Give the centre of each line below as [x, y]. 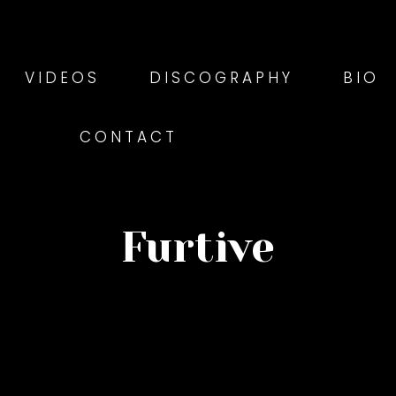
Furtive [198, 248]
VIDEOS [62, 78]
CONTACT [128, 137]
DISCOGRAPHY [221, 78]
